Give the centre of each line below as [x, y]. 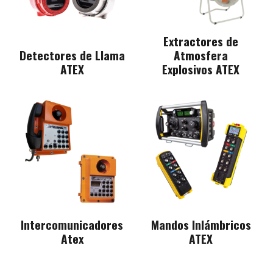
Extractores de [201, 41]
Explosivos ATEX [201, 69]
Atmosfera [201, 55]
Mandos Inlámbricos [201, 224]
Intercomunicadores [72, 224]
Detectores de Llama [72, 55]
